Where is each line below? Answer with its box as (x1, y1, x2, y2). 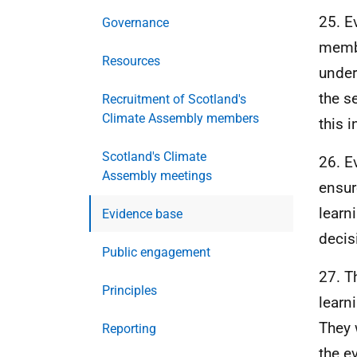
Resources (102, 53, 160, 69)
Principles (102, 283, 157, 298)
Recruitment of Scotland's (102, 92, 246, 107)
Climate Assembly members (102, 111, 259, 126)
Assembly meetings (102, 168, 212, 183)
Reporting (102, 321, 156, 336)
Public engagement (102, 245, 210, 260)
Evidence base (102, 206, 182, 222)
